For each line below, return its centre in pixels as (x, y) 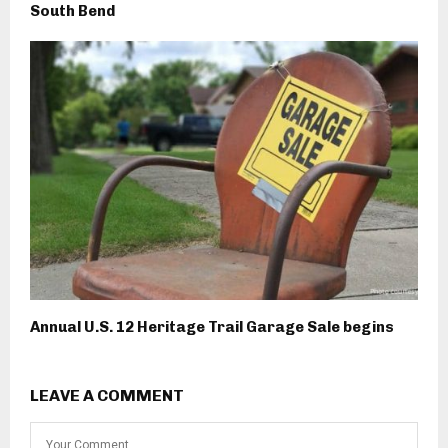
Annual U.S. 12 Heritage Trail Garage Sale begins (212, 327)
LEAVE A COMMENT (107, 396)
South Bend (72, 11)
